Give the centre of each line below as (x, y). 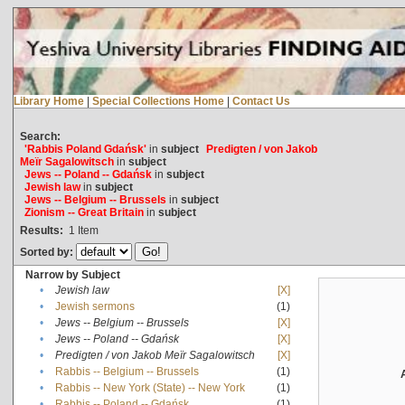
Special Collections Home (158, 101)
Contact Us (261, 101)
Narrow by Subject (72, 274)
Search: (40, 136)
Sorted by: (47, 252)
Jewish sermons (94, 306)
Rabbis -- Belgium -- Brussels (127, 371)
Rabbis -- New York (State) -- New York (150, 387)
